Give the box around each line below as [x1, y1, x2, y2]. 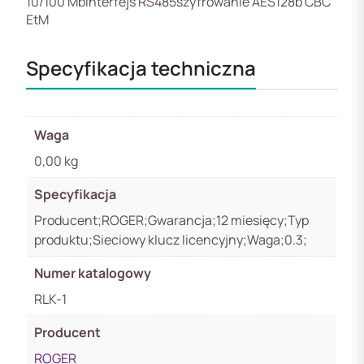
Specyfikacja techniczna [26, 54, 256, 81]
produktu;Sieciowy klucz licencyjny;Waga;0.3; [34, 230, 307, 249]
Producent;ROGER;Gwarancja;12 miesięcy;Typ [34, 210, 309, 229]
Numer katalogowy [34, 263, 151, 282]
